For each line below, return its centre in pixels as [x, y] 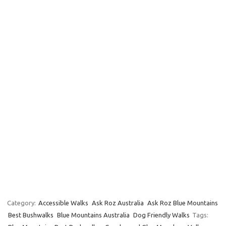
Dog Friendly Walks [161, 215]
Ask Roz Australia [118, 203]
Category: [22, 203]
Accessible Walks [63, 203]
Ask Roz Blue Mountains [183, 203]
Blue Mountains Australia [93, 215]
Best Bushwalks [31, 215]
